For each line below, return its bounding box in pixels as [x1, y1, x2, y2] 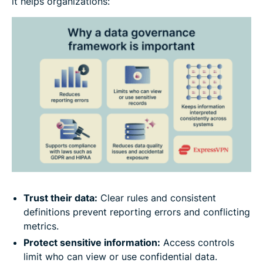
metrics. [23, 220, 59, 232]
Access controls [160, 237, 234, 249]
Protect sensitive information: [23, 237, 160, 249]
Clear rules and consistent [97, 192, 216, 204]
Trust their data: [23, 192, 97, 204]
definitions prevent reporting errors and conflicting [23, 206, 250, 218]
